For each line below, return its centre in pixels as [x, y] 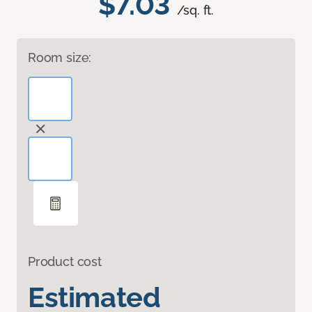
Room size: [60, 58]
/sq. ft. [195, 10]
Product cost [65, 262]
